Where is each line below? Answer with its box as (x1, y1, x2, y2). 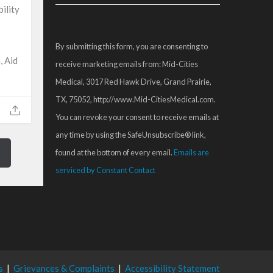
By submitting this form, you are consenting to (55, 41, 208, 52)
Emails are (174, 147, 209, 158)
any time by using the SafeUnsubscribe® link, (55, 130, 206, 140)
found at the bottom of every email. (55, 147, 174, 158)
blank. (55, 99, 80, 110)
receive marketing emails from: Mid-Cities (55, 59, 198, 69)
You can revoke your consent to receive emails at (55, 112, 219, 122)
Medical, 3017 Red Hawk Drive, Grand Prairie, (55, 77, 211, 87)
